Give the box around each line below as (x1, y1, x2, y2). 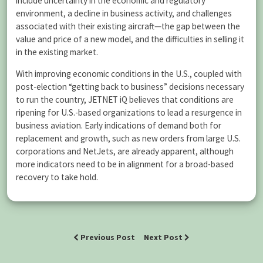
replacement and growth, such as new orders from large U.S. (16, 132, 241, 144)
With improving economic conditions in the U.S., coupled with (16, 68, 242, 79)
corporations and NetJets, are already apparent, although (16, 145, 234, 157)
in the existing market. (16, 46, 98, 58)
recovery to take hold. (16, 171, 98, 183)
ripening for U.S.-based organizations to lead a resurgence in (16, 106, 242, 118)
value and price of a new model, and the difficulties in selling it (16, 33, 244, 45)
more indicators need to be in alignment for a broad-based (16, 158, 234, 170)
